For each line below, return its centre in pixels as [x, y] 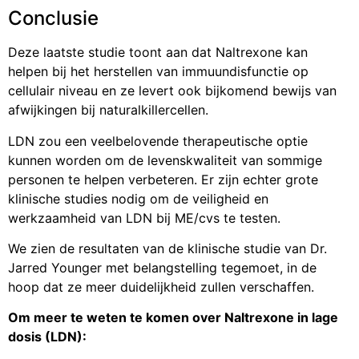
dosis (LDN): [47, 337]
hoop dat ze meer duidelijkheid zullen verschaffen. [161, 286]
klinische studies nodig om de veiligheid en [138, 198]
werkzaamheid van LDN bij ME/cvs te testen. [144, 218]
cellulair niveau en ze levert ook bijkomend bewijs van [172, 91]
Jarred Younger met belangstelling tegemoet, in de [162, 267]
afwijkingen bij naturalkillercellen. [108, 110]
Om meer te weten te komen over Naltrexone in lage [173, 318]
